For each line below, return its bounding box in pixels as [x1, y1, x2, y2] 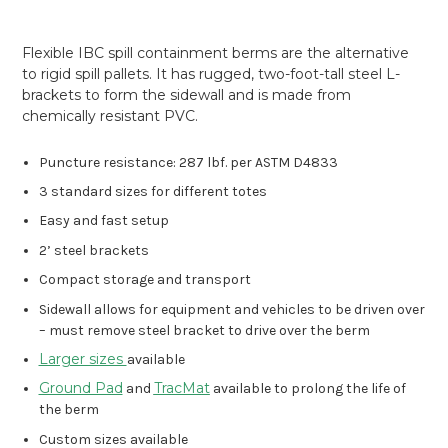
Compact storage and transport [38, 271, 251, 289]
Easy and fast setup [38, 212, 169, 230]
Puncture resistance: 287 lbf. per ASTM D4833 [38, 153, 338, 171]
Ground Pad [38, 379, 123, 398]
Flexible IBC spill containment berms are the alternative [22, 43, 410, 62]
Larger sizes [38, 349, 127, 368]
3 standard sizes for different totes [38, 183, 267, 201]
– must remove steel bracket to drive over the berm [38, 321, 370, 339]
